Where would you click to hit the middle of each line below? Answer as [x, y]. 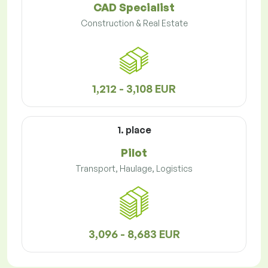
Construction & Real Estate [134, 23]
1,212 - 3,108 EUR [134, 89]
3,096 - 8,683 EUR [134, 234]
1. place [134, 130]
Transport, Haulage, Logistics [134, 169]
